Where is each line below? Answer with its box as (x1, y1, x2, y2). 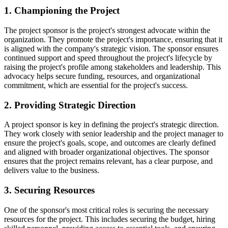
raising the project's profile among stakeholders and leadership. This (4, 62, 221, 71)
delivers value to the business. (4, 166, 99, 175)
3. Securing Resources (4, 185, 95, 196)
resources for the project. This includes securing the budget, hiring (4, 214, 215, 223)
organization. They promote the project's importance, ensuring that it (4, 35, 222, 44)
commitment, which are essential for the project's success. (4, 80, 188, 90)
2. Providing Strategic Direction (4, 99, 136, 110)
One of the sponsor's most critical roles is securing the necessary (4, 205, 209, 214)
